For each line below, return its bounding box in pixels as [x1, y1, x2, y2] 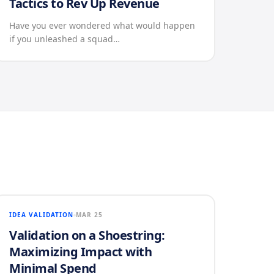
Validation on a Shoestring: [9, 227, 165, 243]
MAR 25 [76, 210, 103, 219]
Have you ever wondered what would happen [9, 20, 196, 31]
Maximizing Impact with [9, 243, 152, 260]
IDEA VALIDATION [9, 210, 74, 219]
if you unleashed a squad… [9, 33, 120, 45]
